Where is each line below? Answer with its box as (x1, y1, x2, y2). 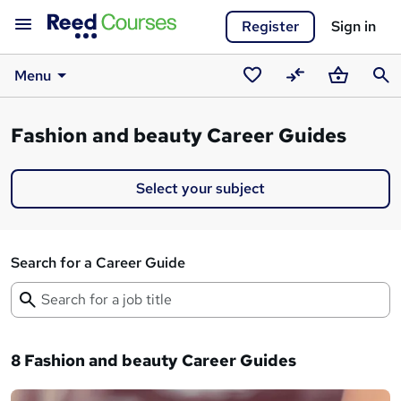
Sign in (331, 17, 376, 36)
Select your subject (136, 179, 265, 198)
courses (237, 112, 289, 131)
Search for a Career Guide (11, 253, 185, 272)
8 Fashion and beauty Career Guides (11, 350, 296, 371)
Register (242, 17, 299, 36)
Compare (280, 89, 343, 107)
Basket (323, 89, 370, 107)
